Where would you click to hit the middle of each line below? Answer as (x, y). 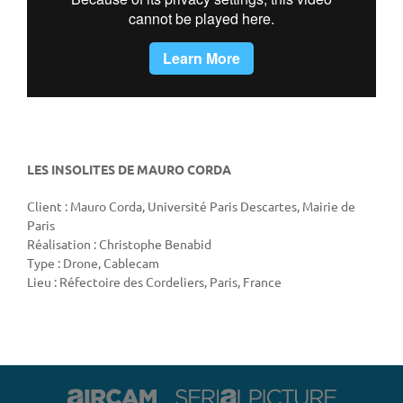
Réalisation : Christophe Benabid (119, 244)
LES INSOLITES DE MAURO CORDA (129, 170)
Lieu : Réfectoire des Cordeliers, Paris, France (154, 282)
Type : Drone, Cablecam (93, 263)
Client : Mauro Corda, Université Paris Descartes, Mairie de (191, 206)
